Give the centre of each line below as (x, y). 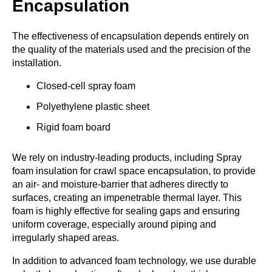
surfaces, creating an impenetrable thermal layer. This (127, 197)
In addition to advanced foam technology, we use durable (134, 260)
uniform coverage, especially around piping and (114, 224)
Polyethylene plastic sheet (93, 106)
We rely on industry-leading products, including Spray (127, 157)
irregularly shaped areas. (66, 237)
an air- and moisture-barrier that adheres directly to (120, 184)
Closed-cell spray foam (86, 86)
